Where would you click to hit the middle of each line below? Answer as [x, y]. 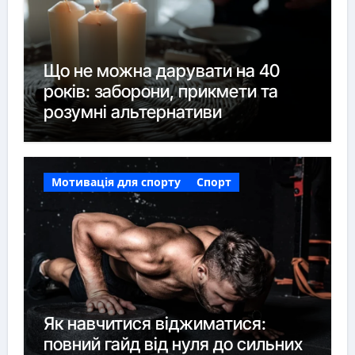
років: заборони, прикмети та [160, 91]
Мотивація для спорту [116, 182]
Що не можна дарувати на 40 [161, 70]
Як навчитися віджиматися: [155, 324]
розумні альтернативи [132, 111]
